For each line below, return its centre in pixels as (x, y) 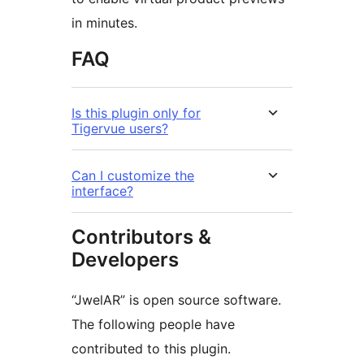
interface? (102, 191)
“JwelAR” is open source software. (176, 300)
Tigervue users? (120, 129)
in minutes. (104, 23)
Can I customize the (133, 176)
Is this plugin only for (136, 113)
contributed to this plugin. (151, 349)
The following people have (153, 325)
